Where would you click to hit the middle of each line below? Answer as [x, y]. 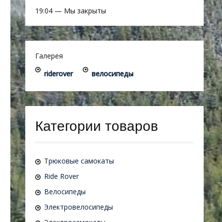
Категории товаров [97, 126]
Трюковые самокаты [79, 161]
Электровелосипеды [79, 207]
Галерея [49, 56]
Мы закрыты [85, 11]
